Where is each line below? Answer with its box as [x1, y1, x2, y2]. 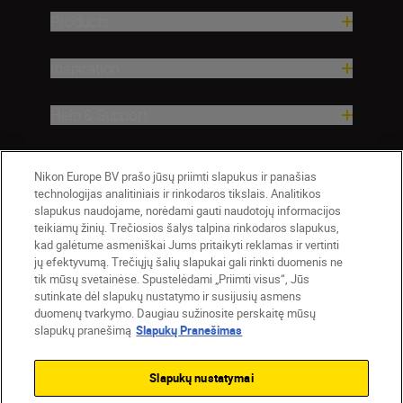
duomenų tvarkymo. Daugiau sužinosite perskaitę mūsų [34, 305, 317, 321]
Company [50, 151, 113, 172]
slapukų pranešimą [34, 322, 132, 338]
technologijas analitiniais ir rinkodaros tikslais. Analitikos [34, 185, 322, 201]
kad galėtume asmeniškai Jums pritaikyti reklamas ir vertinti [34, 237, 340, 253]
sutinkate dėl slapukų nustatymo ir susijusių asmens [34, 288, 302, 304]
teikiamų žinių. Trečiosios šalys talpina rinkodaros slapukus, [34, 219, 340, 236]
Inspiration [50, 58, 121, 78]
